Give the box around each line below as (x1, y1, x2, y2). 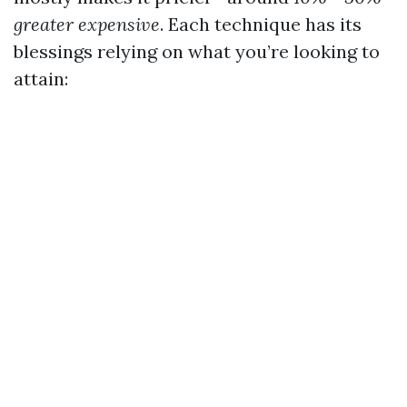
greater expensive (14, 13, 160, 35)
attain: (14, 67, 68, 90)
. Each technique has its (160, 13, 362, 35)
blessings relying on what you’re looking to (14, 40, 380, 63)
